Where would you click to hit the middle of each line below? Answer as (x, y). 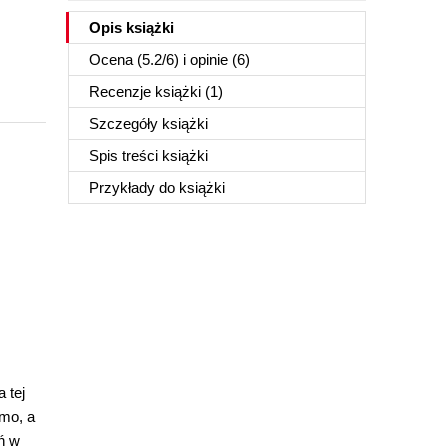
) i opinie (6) (212, 59)
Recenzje (122, 91)
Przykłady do (134, 187)
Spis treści (125, 155)
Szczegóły (125, 123)
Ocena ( (115, 59)
